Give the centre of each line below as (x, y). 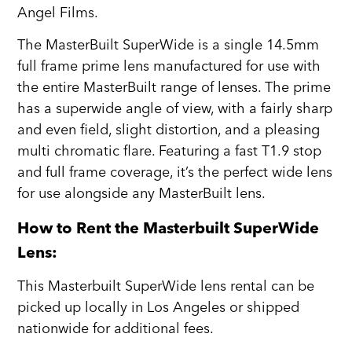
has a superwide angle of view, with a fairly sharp (175, 109)
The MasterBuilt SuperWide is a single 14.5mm (169, 46)
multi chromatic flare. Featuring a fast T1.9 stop (170, 152)
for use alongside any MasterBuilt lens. (142, 194)
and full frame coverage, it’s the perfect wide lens (175, 173)
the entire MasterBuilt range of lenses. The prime (174, 88)
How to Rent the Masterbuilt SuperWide (169, 227)
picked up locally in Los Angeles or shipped (159, 308)
